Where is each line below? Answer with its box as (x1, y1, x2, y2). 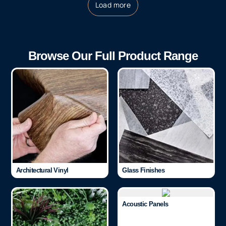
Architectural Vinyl (16, 166, 69, 174)
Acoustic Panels (122, 200, 168, 208)
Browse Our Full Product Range (28, 48, 198, 63)
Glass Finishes (122, 166, 164, 174)
